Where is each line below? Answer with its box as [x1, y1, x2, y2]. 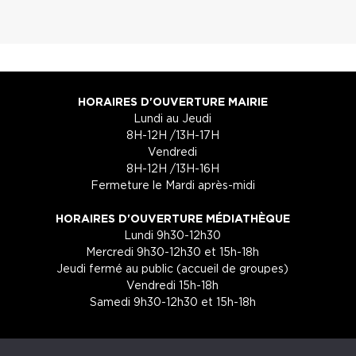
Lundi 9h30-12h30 [124, 228, 222, 241]
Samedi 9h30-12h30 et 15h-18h [89, 295, 256, 308]
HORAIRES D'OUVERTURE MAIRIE [77, 95, 268, 107]
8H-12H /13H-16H [126, 161, 219, 174]
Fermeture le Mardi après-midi [90, 178, 255, 191]
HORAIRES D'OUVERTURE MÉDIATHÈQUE [55, 211, 290, 224]
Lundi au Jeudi [133, 111, 212, 124]
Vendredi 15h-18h [126, 278, 219, 291]
